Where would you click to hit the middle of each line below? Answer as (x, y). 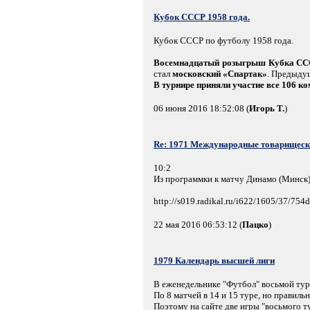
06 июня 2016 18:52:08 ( (201, 108)
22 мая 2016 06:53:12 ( (198, 224)
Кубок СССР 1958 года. (202, 17)
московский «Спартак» (220, 73)
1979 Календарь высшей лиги (214, 260)
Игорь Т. (267, 108)
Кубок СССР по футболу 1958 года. (224, 40)
